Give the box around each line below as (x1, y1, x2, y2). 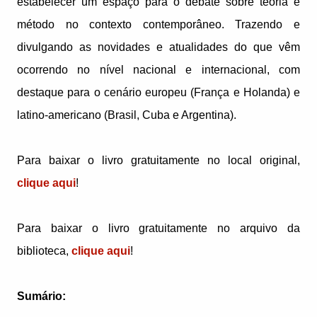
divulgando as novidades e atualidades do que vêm (17, 41, 300, 54)
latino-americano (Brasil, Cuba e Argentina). (17, 109, 236, 122)
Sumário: (17, 290, 66, 303)
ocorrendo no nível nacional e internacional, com (17, 64, 300, 76)
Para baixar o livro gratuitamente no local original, (17, 154, 300, 167)
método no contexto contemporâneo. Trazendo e (17, 18, 300, 31)
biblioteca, (17, 245, 71, 258)
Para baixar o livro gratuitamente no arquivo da (17, 222, 300, 235)
